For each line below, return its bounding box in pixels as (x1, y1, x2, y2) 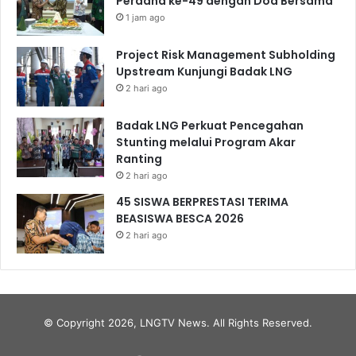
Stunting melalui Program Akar (116, 133, 296, 150)
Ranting (116, 150, 162, 167)
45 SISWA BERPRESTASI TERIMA (116, 193, 288, 210)
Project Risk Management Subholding (116, 46, 335, 63)
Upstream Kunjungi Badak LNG (116, 63, 292, 79)
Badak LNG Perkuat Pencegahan (116, 117, 304, 133)
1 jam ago (126, 11, 165, 23)
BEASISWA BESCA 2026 (116, 210, 244, 226)
